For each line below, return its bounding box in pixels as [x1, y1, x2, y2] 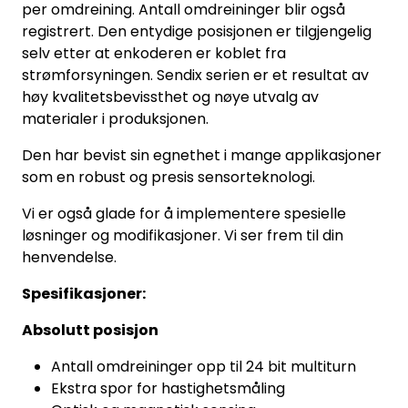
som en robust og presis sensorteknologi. [22, 166, 315, 188]
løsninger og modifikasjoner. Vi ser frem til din [22, 224, 343, 246]
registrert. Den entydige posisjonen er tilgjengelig [22, 20, 372, 42]
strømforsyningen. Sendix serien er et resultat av [22, 64, 369, 86]
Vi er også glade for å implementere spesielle [22, 202, 346, 224]
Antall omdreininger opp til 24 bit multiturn [51, 355, 356, 377]
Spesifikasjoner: [22, 282, 146, 304]
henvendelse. [22, 246, 117, 268]
